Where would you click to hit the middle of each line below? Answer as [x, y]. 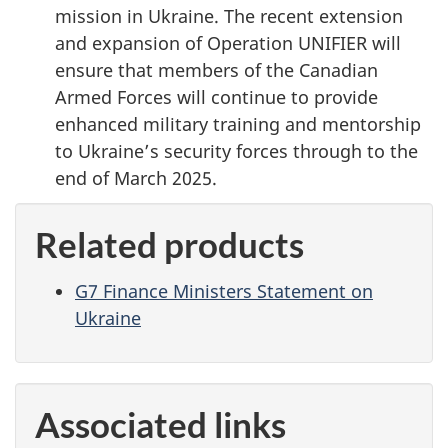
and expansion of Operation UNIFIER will [228, 42]
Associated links [160, 424]
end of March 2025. [136, 177]
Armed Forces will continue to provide [216, 96]
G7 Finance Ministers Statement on [224, 290]
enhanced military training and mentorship [238, 123]
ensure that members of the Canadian [216, 69]
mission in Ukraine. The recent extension [229, 15]
